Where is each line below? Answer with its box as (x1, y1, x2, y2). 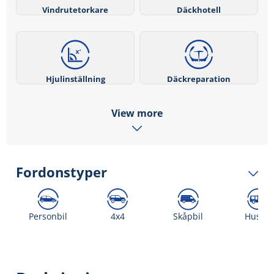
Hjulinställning (45, 73, 105, 84)
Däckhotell (176, 4, 221, 15)
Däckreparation (166, 73, 231, 84)
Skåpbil (172, 210, 203, 223)
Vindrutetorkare (42, 4, 109, 15)
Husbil (244, 210, 271, 223)
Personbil (28, 210, 67, 223)
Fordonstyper (16, 163, 107, 182)
